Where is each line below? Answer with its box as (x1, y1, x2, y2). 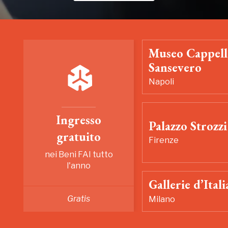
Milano (149, 194, 176, 204)
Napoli (149, 77, 175, 87)
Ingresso (56, 112, 102, 128)
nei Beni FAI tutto (44, 150, 113, 159)
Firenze (149, 135, 179, 146)
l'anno (67, 161, 91, 170)
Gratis (67, 193, 91, 204)
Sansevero (149, 60, 202, 75)
